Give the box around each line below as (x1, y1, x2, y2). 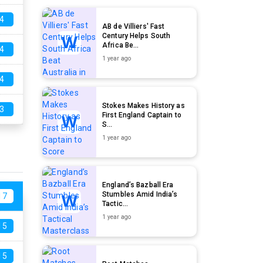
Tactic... (102, 199, 129, 208)
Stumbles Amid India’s (102, 190, 178, 198)
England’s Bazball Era (102, 180, 174, 189)
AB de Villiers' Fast (102, 22, 165, 31)
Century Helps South (102, 31, 171, 40)
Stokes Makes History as (102, 101, 185, 110)
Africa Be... (102, 41, 139, 49)
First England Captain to (102, 110, 181, 119)
